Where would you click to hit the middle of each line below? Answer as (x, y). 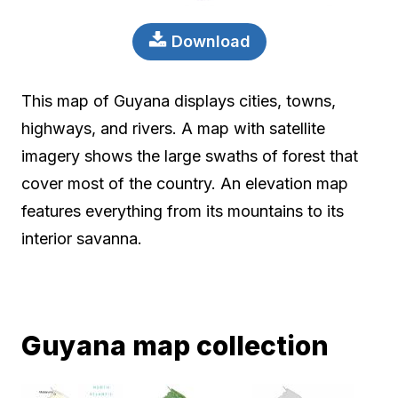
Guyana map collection (175, 345)
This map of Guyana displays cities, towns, (179, 101)
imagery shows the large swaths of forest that (190, 156)
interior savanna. (82, 239)
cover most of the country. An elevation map (185, 184)
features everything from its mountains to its (183, 211)
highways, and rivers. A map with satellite (173, 129)
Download (208, 41)
